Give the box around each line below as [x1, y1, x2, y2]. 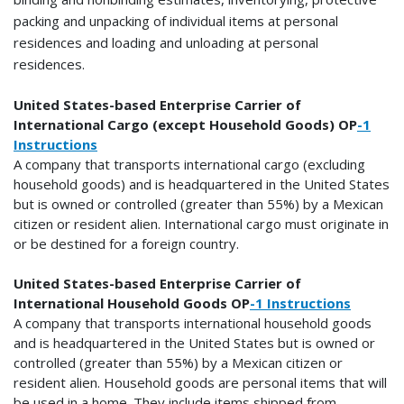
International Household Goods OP [14, 293, 250, 312]
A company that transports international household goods [14, 313, 372, 332]
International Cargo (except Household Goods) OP [14, 115, 357, 133]
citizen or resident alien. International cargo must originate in [14, 214, 389, 233]
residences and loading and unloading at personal [14, 32, 318, 51]
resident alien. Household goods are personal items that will [14, 372, 387, 391]
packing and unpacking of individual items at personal [14, 11, 338, 30]
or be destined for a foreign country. [14, 234, 239, 252]
